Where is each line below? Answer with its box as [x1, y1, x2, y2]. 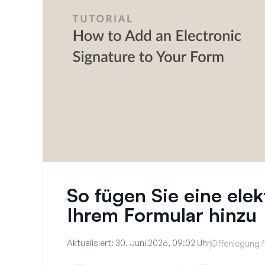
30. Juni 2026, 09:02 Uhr [115, 237, 210, 248]
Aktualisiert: [67, 237, 115, 248]
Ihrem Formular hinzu [67, 202, 257, 227]
